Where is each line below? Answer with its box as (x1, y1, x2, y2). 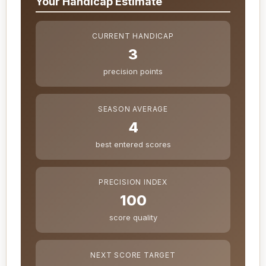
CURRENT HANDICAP (92, 31, 174, 41)
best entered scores (95, 140, 171, 150)
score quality (109, 213, 157, 223)
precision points (103, 66, 163, 77)
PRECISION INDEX (99, 178, 167, 187)
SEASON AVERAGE (97, 104, 169, 114)
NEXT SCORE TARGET (90, 251, 176, 260)
